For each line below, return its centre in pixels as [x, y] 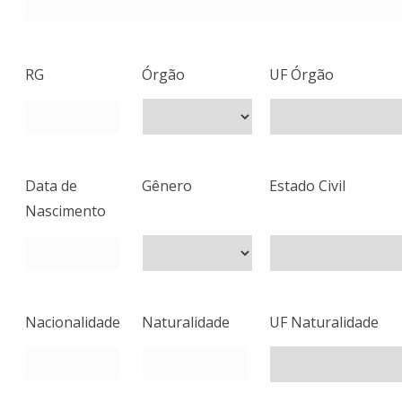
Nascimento [66, 211]
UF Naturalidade [324, 323]
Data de [51, 186]
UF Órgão [301, 75]
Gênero [167, 186]
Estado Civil [307, 186]
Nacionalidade [73, 323]
